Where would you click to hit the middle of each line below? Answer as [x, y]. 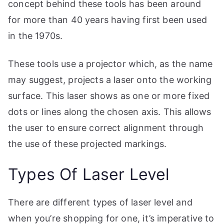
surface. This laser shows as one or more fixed [109, 96]
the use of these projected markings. [87, 144]
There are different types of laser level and [100, 202]
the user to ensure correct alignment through [106, 128]
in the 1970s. [35, 36]
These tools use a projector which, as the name [110, 64]
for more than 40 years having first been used [108, 20]
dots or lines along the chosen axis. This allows [110, 112]
